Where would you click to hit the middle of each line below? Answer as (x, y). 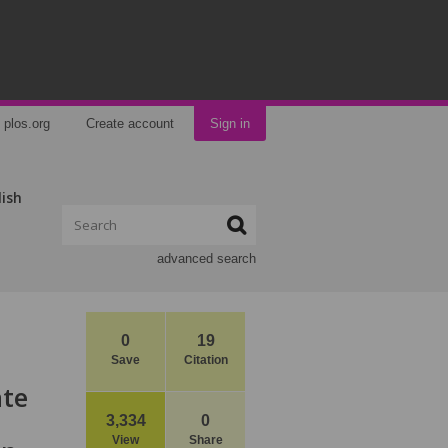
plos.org (27, 123)
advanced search (206, 258)
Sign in (230, 123)
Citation (205, 360)
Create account (130, 123)
